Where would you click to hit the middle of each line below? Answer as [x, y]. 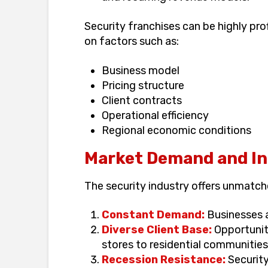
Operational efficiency [156, 115]
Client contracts [142, 100]
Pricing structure [143, 85]
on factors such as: [131, 42]
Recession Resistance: [164, 260]
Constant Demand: [153, 215]
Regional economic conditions [177, 130]
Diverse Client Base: [157, 230]
